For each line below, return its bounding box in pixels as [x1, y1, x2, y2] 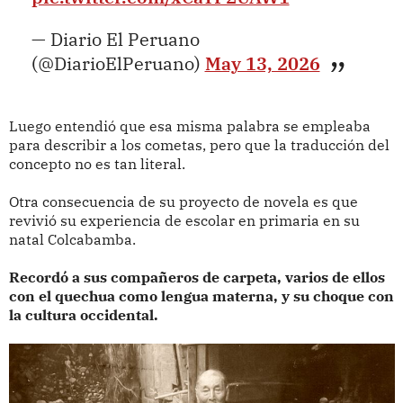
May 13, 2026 [204, 51, 320, 75]
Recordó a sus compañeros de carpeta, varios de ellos [8, 267, 385, 286]
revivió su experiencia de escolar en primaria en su [8, 210, 360, 229]
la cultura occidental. [8, 305, 158, 324]
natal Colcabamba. [8, 229, 139, 248]
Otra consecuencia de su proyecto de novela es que [8, 192, 358, 210]
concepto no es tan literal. [8, 154, 185, 173]
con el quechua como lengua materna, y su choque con [8, 286, 394, 305]
